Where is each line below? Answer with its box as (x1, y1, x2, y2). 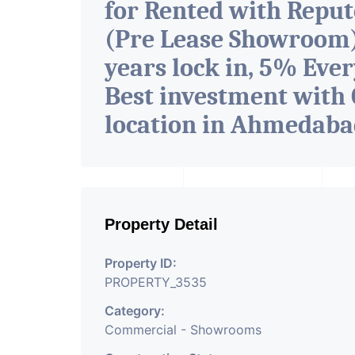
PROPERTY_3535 (105, 274, 207, 290)
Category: (105, 303, 165, 319)
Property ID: (105, 255, 177, 271)
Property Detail (105, 216, 218, 233)
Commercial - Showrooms (105, 322, 261, 338)
